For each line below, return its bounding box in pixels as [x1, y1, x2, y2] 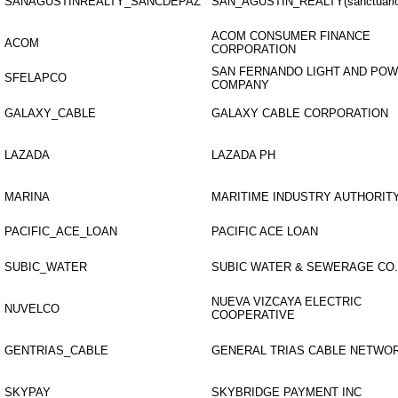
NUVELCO [4, 302, 60, 315]
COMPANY [211, 78, 269, 92]
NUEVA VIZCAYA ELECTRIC [211, 295, 362, 308]
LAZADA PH [211, 148, 275, 162]
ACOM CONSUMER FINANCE [211, 29, 370, 43]
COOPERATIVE [211, 308, 295, 322]
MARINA [4, 190, 50, 203]
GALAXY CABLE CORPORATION [211, 107, 388, 120]
